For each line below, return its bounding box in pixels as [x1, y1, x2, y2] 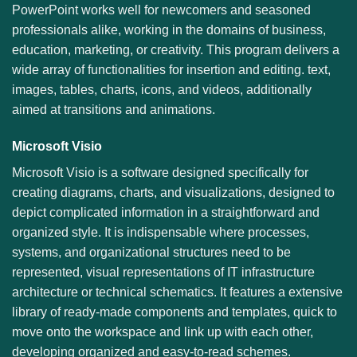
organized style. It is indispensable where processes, [12, 225, 309, 239]
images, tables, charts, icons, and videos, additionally [12, 82, 312, 96]
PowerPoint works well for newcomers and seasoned [12, 2, 311, 17]
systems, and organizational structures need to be [12, 245, 291, 259]
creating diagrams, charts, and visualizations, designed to [12, 185, 335, 199]
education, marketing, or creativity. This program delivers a [12, 42, 339, 57]
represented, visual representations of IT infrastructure [12, 265, 315, 279]
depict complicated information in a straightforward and [12, 205, 320, 219]
